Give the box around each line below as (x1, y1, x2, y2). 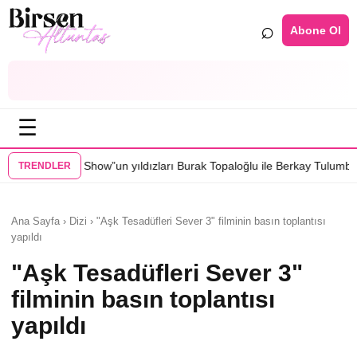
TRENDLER (18, 160, 71, 171)
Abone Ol (290, 23, 341, 37)
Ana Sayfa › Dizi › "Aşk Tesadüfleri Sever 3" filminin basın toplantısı (11, 215, 326, 227)
